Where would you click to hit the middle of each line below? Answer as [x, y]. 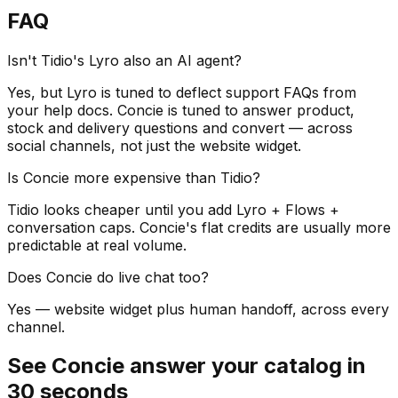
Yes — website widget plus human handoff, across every [198, 309]
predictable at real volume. [97, 245]
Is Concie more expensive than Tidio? [134, 177]
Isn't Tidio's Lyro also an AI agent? [124, 60]
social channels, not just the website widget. [154, 145]
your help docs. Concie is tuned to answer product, [181, 110]
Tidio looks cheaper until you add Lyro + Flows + [173, 209]
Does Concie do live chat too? [108, 277]
